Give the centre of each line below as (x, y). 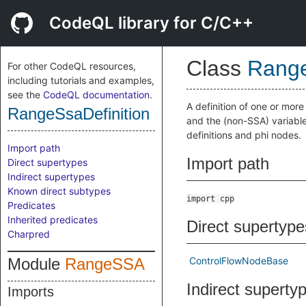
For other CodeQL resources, (72, 66)
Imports (31, 292)
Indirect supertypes (51, 177)
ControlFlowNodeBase (239, 261)
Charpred (29, 234)
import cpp (210, 199)
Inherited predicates (53, 220)
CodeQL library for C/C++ (151, 23)
